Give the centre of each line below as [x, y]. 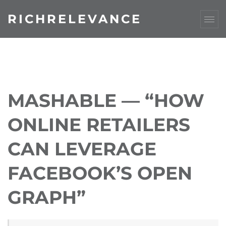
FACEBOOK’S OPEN [100, 173]
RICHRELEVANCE [75, 19]
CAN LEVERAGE [82, 149]
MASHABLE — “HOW [106, 100]
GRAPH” [47, 197]
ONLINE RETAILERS [99, 125]
